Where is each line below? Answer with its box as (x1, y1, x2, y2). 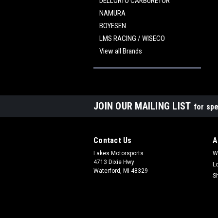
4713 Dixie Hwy (93, 159, 134, 165)
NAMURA (99, 9, 126, 18)
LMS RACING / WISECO (99, 34, 165, 43)
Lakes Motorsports (93, 150, 144, 157)
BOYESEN (99, 21, 126, 30)
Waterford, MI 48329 (93, 167, 148, 174)
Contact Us (93, 136, 132, 145)
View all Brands (99, 47, 142, 55)
